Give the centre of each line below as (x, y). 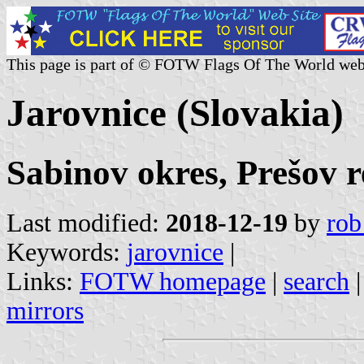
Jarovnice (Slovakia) (175, 113)
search (316, 281)
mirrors (45, 310)
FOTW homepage (173, 281)
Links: (43, 281)
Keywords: (67, 252)
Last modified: (86, 223)
